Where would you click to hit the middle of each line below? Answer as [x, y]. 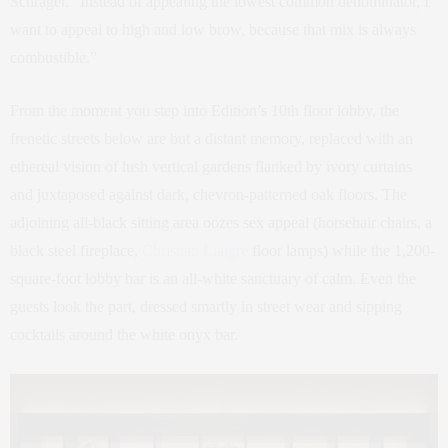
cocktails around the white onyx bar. [124, 334]
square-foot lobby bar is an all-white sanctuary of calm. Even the [213, 278]
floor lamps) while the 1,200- [341, 250]
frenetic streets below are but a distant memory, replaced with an [211, 138]
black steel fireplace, [76, 250]
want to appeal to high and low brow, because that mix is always [213, 29]
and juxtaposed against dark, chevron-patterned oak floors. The [208, 194]
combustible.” [53, 57]
